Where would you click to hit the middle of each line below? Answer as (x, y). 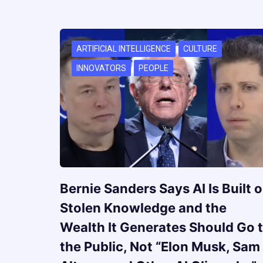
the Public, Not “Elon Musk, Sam (160, 247)
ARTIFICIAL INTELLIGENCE (124, 48)
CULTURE (200, 48)
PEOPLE (154, 68)
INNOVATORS (101, 68)
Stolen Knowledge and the (143, 208)
